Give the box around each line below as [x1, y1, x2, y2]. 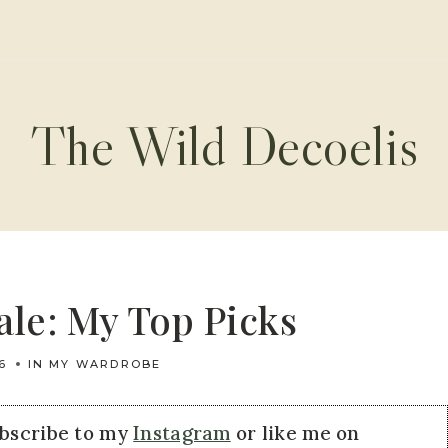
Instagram [133, 421, 231, 446]
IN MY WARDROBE [27, 357, 162, 371]
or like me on [230, 421, 360, 446]
